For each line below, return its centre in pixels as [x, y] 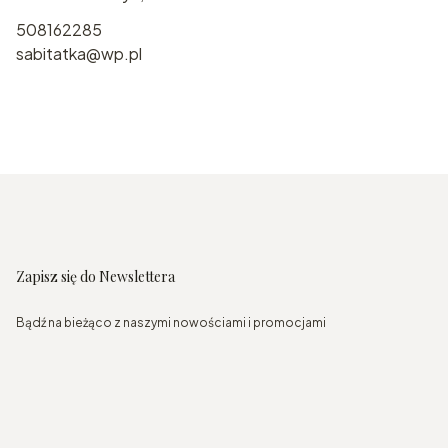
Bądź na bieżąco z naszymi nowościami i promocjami [171, 323]
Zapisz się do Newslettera [95, 277]
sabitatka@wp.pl [79, 54]
